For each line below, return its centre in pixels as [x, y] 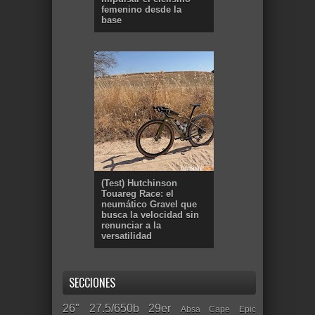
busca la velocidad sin [150, 214]
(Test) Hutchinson [139, 183]
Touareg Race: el [137, 193]
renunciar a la [131, 225]
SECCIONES [92, 282]
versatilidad [127, 236]
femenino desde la [141, 10]
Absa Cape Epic [218, 309]
